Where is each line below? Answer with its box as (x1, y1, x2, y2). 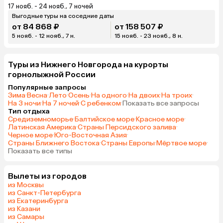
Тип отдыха (8, 107, 50, 115)
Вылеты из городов (8, 171, 87, 181)
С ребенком (81, 99, 121, 108)
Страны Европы (101, 138, 155, 147)
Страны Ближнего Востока (8, 138, 100, 147)
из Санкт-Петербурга (8, 188, 81, 197)
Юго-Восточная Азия (54, 130, 127, 139)
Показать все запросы (122, 99, 199, 108)
